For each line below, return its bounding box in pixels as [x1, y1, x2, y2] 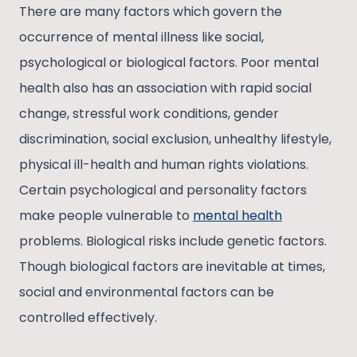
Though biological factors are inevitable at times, [19, 257, 325, 277]
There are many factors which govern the [19, 2, 282, 22]
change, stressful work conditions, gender [19, 104, 279, 124]
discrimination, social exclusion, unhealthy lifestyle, [19, 130, 331, 149]
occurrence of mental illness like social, [19, 28, 264, 47]
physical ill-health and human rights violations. [19, 155, 308, 175]
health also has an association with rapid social [19, 79, 312, 98]
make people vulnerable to [19, 206, 193, 226]
